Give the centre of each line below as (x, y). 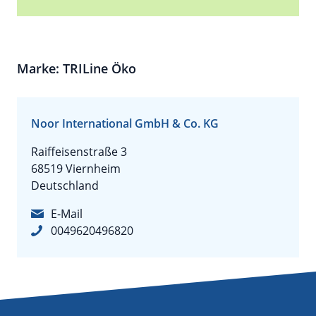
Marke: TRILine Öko (77, 68)
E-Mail (67, 214)
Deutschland (65, 186)
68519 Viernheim (76, 169)
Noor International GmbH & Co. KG (125, 123)
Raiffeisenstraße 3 (79, 152)
